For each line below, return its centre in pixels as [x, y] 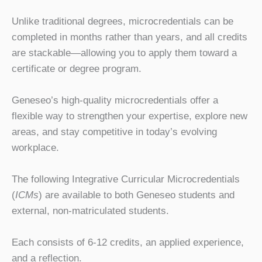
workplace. [35, 147]
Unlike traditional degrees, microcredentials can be [123, 21]
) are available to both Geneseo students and [137, 195]
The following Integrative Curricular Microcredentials [126, 179]
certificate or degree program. [77, 68]
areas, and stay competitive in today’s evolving [114, 132]
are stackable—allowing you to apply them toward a [124, 53]
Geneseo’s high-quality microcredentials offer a [115, 100]
